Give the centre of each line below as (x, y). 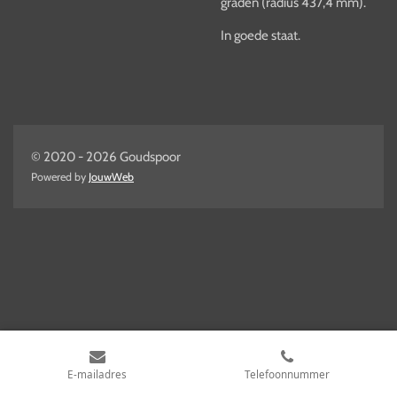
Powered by (60, 176)
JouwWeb (111, 176)
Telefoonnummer (287, 374)
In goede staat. (261, 35)
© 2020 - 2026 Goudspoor (106, 156)
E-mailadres (97, 374)
